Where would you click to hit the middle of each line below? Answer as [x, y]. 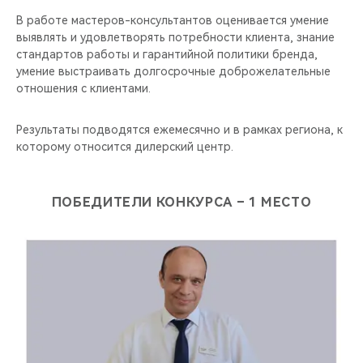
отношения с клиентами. [83, 88]
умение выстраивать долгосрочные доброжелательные [173, 71]
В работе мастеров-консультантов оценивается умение [173, 20]
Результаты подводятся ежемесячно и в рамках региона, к [179, 129]
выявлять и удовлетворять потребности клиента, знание [175, 37]
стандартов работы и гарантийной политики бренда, [167, 54]
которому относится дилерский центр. [125, 146]
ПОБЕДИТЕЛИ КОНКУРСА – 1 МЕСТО [181, 202]
